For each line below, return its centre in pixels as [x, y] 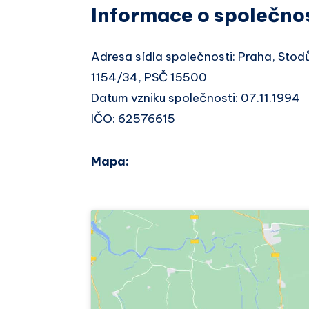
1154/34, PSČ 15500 [149, 77]
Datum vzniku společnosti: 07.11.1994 [196, 98]
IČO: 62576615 [133, 118]
